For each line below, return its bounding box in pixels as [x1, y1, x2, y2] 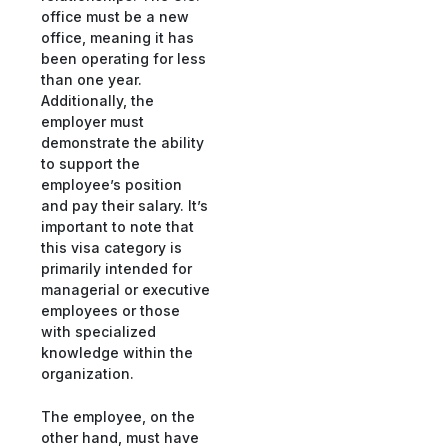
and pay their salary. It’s [41, 196, 208, 214]
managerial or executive [41, 280, 210, 298]
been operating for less [41, 49, 206, 67]
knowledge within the [41, 343, 193, 361]
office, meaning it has [41, 28, 194, 46]
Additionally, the [41, 91, 154, 109]
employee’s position [41, 175, 182, 193]
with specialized [41, 322, 156, 340]
